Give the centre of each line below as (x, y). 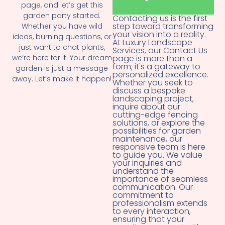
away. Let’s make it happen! (62, 79)
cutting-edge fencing (155, 115)
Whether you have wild (62, 26)
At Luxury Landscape (152, 43)
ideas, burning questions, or (62, 37)
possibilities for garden (157, 131)
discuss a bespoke (149, 91)
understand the (143, 171)
